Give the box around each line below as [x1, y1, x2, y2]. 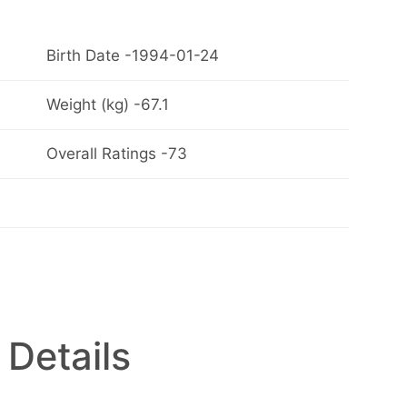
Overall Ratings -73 [45, 144, 187, 164]
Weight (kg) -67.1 [45, 95, 169, 114]
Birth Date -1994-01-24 [45, 46, 219, 65]
